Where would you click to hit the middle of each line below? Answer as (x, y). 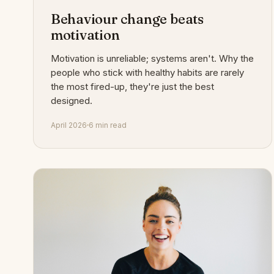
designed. (71, 100)
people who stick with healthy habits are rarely (147, 72)
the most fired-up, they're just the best (132, 86)
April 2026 (68, 125)
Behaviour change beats (127, 19)
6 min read (107, 125)
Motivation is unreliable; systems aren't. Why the (152, 58)
